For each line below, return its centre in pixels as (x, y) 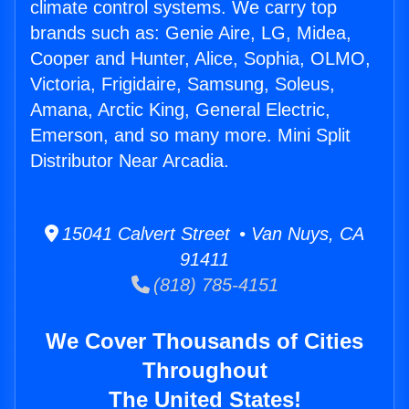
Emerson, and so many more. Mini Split (190, 136)
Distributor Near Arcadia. (130, 161)
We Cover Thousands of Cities (204, 341)
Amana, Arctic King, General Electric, (180, 110)
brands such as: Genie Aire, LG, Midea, (191, 33)
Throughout (204, 371)
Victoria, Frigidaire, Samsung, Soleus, (183, 84)
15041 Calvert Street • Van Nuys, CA (211, 234)
